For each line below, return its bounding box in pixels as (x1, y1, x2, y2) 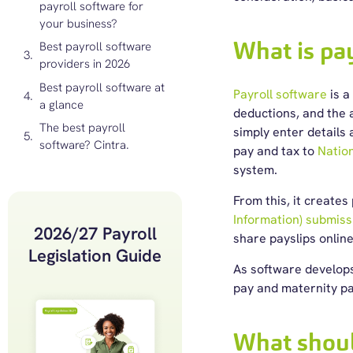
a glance (39, 96, 84, 113)
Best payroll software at (39, 79, 165, 95)
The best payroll (39, 120, 125, 136)
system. (232, 162, 281, 178)
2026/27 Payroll (33, 221, 157, 245)
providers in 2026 (39, 56, 130, 72)
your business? (39, 15, 117, 32)
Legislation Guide (28, 243, 162, 267)
